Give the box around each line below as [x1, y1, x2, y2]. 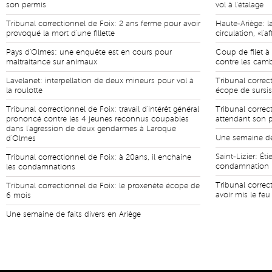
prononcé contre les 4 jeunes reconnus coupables [6, 115, 189, 123]
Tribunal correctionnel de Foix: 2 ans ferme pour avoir [6, 19, 200, 28]
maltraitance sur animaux [6, 58, 97, 66]
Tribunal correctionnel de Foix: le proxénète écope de [6, 182, 200, 190]
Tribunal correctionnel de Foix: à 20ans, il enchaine [6, 153, 191, 161]
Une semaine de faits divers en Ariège [6, 210, 141, 219]
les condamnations [6, 163, 75, 171]
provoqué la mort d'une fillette [6, 29, 115, 38]
